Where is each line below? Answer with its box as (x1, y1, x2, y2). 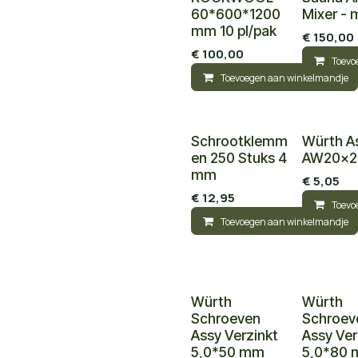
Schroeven (191, 310, 261, 327)
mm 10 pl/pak (191, 22, 276, 39)
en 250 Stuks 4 (191, 149, 287, 166)
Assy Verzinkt (191, 327, 278, 344)
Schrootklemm (191, 133, 288, 149)
